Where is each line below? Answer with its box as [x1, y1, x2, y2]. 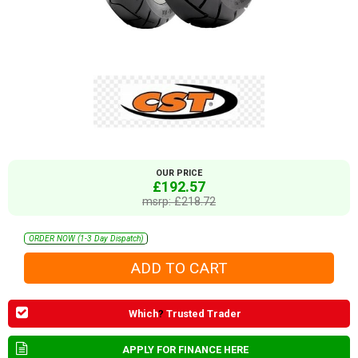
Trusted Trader [164, 307, 241, 320]
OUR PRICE [156, 168, 202, 179]
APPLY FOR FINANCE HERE [121, 343, 249, 356]
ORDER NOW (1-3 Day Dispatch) [29, 233, 143, 245]
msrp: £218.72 [142, 195, 216, 209]
